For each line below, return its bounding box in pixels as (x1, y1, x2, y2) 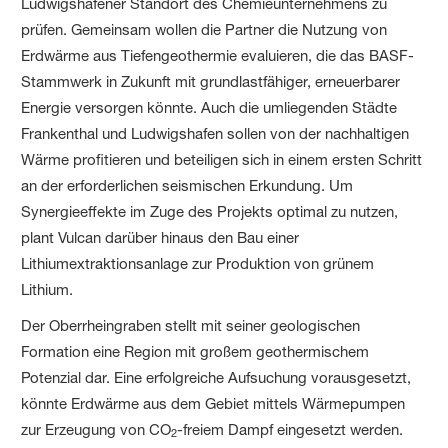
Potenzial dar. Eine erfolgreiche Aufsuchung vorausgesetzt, (21, 367, 412, 387)
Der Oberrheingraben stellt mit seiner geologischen (21, 315, 361, 335)
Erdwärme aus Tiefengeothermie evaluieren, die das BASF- (21, 45, 415, 65)
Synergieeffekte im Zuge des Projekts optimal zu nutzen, (21, 201, 399, 221)
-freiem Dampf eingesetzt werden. (177, 419, 404, 439)
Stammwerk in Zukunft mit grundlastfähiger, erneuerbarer (21, 71, 401, 91)
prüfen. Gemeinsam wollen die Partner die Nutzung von (21, 19, 388, 39)
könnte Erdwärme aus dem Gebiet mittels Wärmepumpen (21, 393, 406, 413)
